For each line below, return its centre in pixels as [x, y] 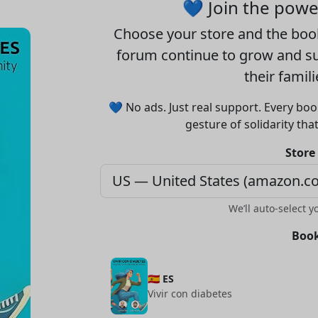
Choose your [157, 34]
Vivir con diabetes [190, 294]
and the [263, 34]
